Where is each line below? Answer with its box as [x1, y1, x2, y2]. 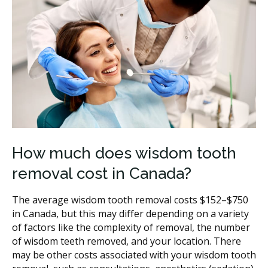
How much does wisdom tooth [12, 144, 236, 162]
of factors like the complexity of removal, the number [12, 220, 250, 234]
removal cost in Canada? [12, 164, 191, 182]
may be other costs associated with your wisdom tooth [12, 248, 256, 261]
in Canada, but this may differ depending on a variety [12, 206, 249, 220]
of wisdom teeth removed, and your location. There [12, 234, 241, 248]
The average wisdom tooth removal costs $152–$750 [12, 193, 248, 206]
